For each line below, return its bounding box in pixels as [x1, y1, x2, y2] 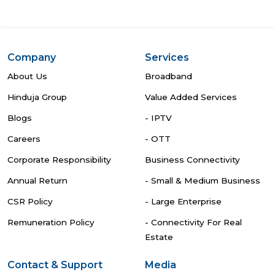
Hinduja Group [7, 92, 67, 103]
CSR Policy [7, 196, 53, 207]
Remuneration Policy [7, 217, 95, 228]
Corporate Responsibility [7, 155, 111, 165]
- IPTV [145, 113, 172, 123]
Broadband [145, 71, 192, 82]
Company [7, 52, 56, 64]
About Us [7, 71, 47, 82]
